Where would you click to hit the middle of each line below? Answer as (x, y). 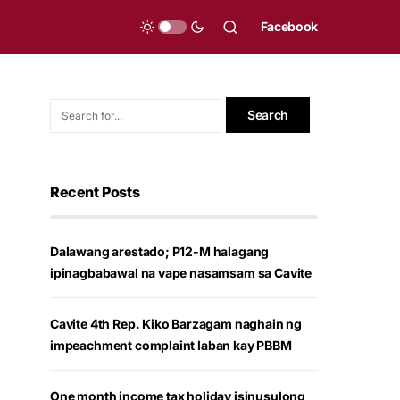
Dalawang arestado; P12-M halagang (160, 251)
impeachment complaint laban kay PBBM (171, 345)
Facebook (289, 26)
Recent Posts (95, 192)
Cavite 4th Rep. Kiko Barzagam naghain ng (176, 324)
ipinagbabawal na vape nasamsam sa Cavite (182, 273)
